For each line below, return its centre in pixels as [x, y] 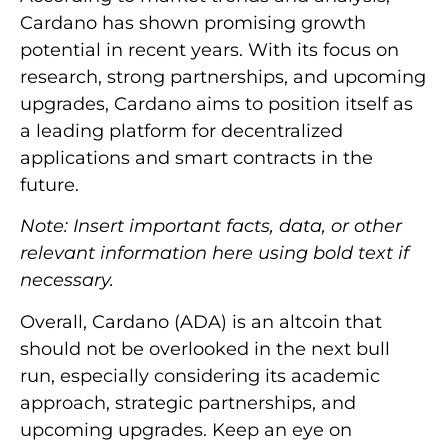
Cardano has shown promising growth [193, 22]
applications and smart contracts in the [196, 157]
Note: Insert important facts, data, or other [211, 226]
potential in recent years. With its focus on [209, 49]
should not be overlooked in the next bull [205, 348]
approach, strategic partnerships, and [188, 402]
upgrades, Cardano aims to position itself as [216, 103]
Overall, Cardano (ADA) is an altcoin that [201, 321]
